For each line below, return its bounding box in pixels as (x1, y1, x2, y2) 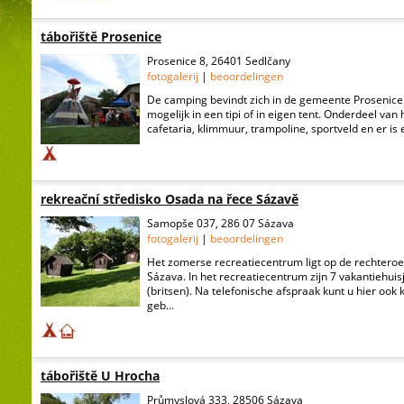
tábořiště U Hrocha (41, 367, 160, 384)
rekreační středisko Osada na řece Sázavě (41, 190, 298, 207)
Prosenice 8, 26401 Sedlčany (147, 53, 290, 69)
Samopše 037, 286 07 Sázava (147, 216, 294, 231)
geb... (147, 298, 174, 313)
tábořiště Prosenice (41, 28, 161, 45)
